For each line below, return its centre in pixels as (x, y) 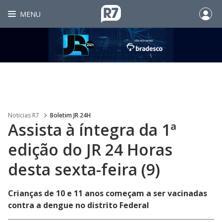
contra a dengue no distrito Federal (79, 205)
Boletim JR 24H (70, 115)
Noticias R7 (24, 115)
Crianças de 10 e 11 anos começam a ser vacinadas (108, 193)
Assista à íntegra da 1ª (92, 130)
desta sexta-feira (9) (84, 169)
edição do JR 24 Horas (90, 149)
